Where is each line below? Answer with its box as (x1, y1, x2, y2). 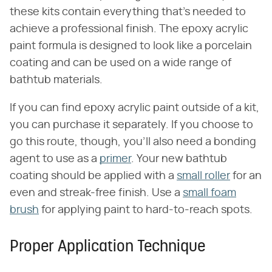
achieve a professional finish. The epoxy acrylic (10, 24, 248, 35)
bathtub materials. (10, 75, 103, 86)
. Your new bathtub (131, 154, 227, 165)
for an (230, 171, 262, 182)
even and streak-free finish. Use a (10, 188, 183, 199)
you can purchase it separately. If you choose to (10, 120, 253, 131)
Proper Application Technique (10, 239, 205, 256)
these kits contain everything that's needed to (10, 7, 246, 18)
